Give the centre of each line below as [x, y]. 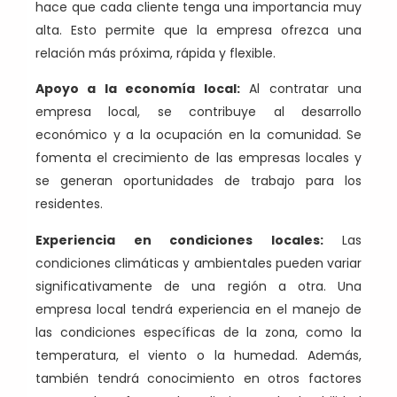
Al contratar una [301, 89]
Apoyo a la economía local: [138, 89]
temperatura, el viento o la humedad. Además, [198, 355]
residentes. [69, 204]
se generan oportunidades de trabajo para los [198, 181]
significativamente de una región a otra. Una [198, 286]
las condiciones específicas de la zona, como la [198, 332]
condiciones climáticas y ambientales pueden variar [198, 263]
